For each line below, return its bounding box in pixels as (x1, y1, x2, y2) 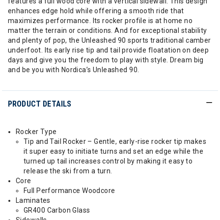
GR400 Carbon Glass (24, 206, 90, 214)
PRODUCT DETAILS (8, 99, 72, 109)
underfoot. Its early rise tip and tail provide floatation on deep (8, 46, 209, 54)
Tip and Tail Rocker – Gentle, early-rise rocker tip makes (24, 137, 206, 145)
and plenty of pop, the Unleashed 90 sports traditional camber (8, 36, 211, 44)
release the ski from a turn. (24, 167, 112, 175)
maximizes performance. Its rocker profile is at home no (8, 17, 193, 25)
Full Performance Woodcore (24, 187, 115, 194)
